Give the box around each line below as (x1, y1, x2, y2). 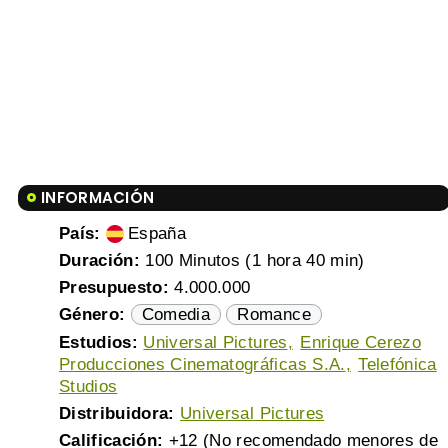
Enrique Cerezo (300, 333, 421, 353)
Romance (237, 305, 311, 325)
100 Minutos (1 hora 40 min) (140, 251, 365, 271)
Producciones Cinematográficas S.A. (59, 355, 346, 375)
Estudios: (59, 333, 139, 353)
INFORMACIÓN (41, 187, 155, 209)
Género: (59, 305, 126, 325)
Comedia (141, 305, 211, 325)
